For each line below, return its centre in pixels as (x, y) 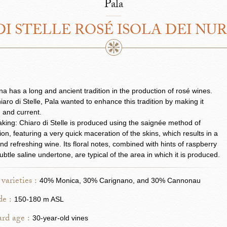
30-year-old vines (61, 218)
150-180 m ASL (39, 199)
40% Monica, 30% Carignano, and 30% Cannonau (120, 180)
